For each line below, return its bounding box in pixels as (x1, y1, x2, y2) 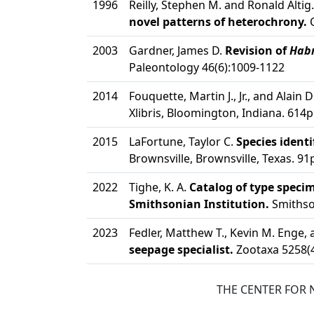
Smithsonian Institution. (129, 196, 269, 212)
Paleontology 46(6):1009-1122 (129, 60, 285, 75)
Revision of (225, 43, 289, 58)
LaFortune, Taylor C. (129, 134, 236, 149)
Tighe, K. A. (129, 179, 189, 195)
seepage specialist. (129, 242, 233, 257)
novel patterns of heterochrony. (129, 14, 307, 29)
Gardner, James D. (129, 43, 225, 58)
